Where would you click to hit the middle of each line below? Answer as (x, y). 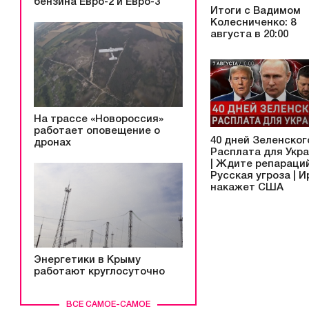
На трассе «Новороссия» (99, 119)
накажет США (247, 188)
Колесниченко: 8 (253, 22)
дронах (52, 142)
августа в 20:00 (249, 34)
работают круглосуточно (99, 271)
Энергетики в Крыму (87, 260)
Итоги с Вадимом (256, 11)
